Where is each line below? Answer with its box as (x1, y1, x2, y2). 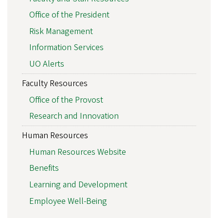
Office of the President (29, 9, 109, 21)
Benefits (29, 162, 59, 175)
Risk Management (29, 25, 93, 37)
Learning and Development (29, 178, 127, 191)
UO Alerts (29, 57, 64, 70)
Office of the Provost (29, 93, 103, 106)
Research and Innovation (29, 110, 119, 123)
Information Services (29, 41, 104, 54)
